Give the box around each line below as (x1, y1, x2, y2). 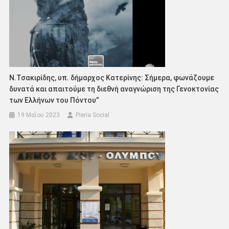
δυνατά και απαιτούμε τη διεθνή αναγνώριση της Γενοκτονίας (9, 84, 219, 93)
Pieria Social (76, 111, 110, 119)
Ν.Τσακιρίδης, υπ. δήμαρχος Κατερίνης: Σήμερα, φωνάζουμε (9, 73, 215, 82)
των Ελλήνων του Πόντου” (9, 96, 100, 104)
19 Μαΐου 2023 (17, 111, 60, 119)
